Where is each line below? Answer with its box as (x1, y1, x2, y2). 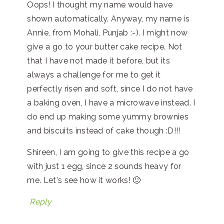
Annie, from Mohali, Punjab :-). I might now (27, 27, 188, 37)
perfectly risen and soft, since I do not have (27, 83, 193, 93)
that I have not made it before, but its (27, 55, 170, 65)
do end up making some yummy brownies (27, 111, 188, 121)
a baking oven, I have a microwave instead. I (27, 97, 195, 107)
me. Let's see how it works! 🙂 (27, 175, 141, 185)
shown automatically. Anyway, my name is (27, 13, 189, 23)
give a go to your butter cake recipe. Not (27, 41, 182, 51)
